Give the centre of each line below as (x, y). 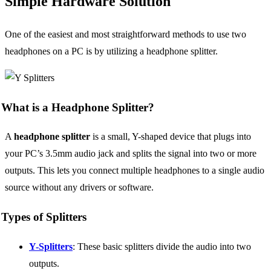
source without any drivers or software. (79, 188)
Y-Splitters (51, 246)
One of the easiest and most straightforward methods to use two (126, 34)
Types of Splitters (44, 217)
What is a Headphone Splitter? (78, 107)
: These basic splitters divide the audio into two (162, 246)
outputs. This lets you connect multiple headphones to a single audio (135, 171)
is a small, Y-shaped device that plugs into (171, 137)
